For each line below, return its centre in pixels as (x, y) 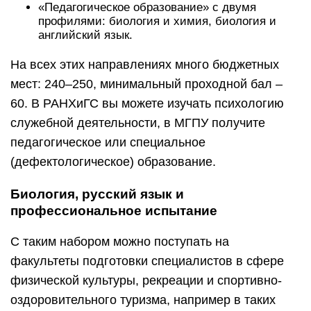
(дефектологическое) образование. (113, 162)
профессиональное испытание (114, 211)
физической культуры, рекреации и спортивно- (146, 281)
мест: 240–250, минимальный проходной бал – (146, 84)
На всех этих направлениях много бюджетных (145, 65)
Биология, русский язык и (97, 194)
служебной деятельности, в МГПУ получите (138, 123)
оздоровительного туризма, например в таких (143, 300)
